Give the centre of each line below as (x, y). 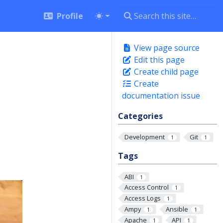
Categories (140, 116)
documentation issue (161, 96)
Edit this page (158, 60)
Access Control (146, 187)
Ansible (177, 209)
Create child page (165, 72)
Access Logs (142, 198)
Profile (70, 16)
